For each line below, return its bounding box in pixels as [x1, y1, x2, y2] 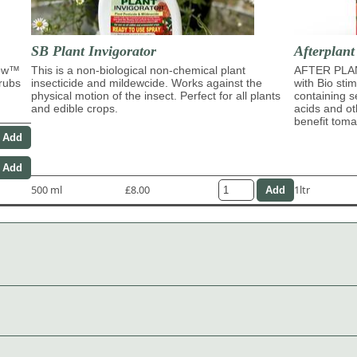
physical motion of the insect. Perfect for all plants [31, 88, 280, 102]
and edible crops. [31, 101, 118, 115]
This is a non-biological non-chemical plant [31, 63, 245, 76]
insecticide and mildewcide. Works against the [31, 76, 262, 89]
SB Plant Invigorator [31, 42, 156, 59]
